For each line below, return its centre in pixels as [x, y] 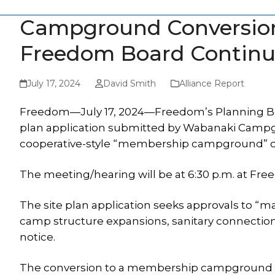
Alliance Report [211, 83]
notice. [37, 237]
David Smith [129, 83]
